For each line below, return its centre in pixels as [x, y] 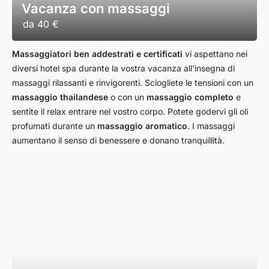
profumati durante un [55, 126]
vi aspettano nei [215, 54]
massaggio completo [190, 97]
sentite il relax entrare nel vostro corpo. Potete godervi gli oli [130, 111]
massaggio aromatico [142, 126]
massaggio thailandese [60, 97]
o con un [127, 97]
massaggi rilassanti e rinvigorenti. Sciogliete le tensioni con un [133, 83]
